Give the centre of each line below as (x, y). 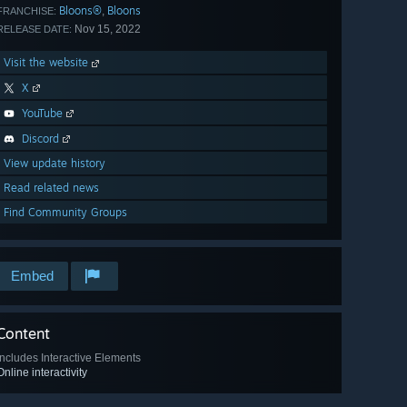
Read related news (51, 188)
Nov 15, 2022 (106, 30)
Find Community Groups (65, 213)
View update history (55, 164)
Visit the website (48, 63)
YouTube (42, 114)
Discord (40, 139)
